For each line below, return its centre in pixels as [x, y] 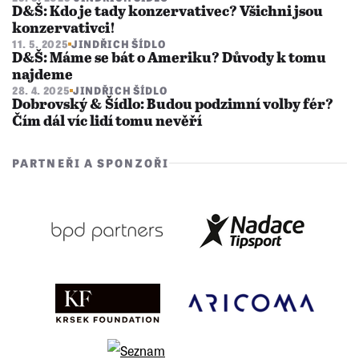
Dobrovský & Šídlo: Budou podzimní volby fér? [173, 105]
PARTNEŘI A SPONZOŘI [91, 163]
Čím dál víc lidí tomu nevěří [107, 122]
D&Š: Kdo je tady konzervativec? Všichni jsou [167, 12]
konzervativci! [64, 29]
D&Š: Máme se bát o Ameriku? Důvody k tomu [169, 59]
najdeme [42, 76]
